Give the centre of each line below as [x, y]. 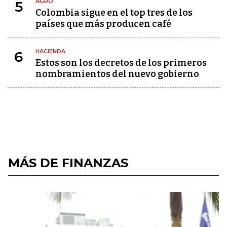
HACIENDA [50, 51]
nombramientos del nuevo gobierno [117, 74]
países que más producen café [103, 24]
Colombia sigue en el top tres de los [114, 13]
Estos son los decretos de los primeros [121, 63]
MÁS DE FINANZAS [68, 163]
